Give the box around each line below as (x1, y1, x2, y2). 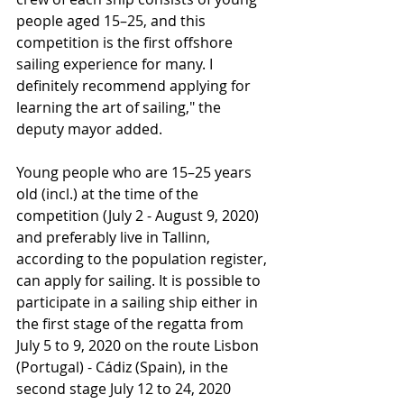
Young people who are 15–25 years (16, 161, 255, 182)
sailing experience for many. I (16, 53, 216, 74)
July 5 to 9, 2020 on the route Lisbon (16, 335, 262, 355)
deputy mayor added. (16, 118, 162, 139)
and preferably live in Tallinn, (16, 226, 214, 247)
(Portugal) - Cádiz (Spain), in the (16, 356, 232, 377)
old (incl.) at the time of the (16, 183, 202, 204)
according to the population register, (16, 248, 271, 269)
